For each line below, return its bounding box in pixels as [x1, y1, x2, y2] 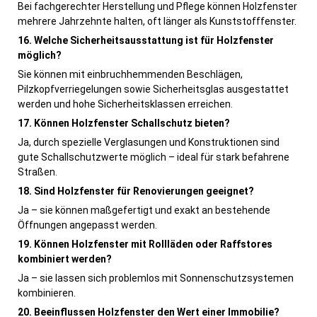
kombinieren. [18, 287, 76, 299]
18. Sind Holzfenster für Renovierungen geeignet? [18, 185, 254, 197]
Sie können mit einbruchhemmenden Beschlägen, [18, 69, 243, 81]
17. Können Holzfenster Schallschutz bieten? [18, 117, 230, 129]
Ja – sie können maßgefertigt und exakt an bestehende [18, 204, 270, 217]
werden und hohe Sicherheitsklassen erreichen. [18, 98, 233, 110]
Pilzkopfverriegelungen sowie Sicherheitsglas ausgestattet [18, 83, 289, 96]
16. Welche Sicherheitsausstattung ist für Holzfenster [18, 35, 274, 47]
